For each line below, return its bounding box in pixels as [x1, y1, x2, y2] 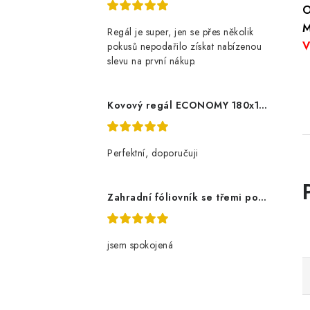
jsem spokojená [107, 238, 173, 252]
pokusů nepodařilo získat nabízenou [107, 39, 262, 53]
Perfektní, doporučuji [107, 146, 199, 160]
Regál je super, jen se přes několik [107, 25, 254, 39]
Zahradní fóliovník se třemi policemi [258, 190, 266, 204]
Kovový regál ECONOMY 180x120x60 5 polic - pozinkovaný [259, 98, 267, 112]
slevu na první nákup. [107, 54, 197, 68]
